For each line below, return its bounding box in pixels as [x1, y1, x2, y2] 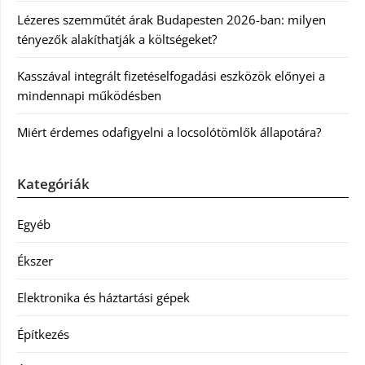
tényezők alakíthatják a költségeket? [17, 31, 217, 47]
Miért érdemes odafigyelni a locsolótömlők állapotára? [17, 124, 321, 140]
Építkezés [17, 326, 69, 342]
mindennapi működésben [17, 87, 161, 103]
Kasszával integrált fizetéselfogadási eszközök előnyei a [17, 68, 325, 84]
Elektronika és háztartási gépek [17, 289, 190, 306]
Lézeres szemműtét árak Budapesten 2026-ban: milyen [17, 11, 326, 28]
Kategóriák [17, 174, 90, 193]
